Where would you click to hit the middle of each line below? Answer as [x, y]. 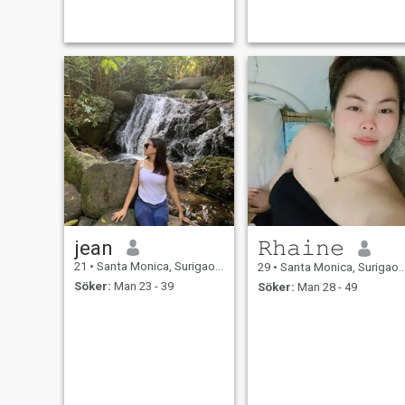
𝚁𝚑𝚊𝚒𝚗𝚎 [301, 247]
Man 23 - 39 [142, 287]
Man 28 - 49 [325, 287]
